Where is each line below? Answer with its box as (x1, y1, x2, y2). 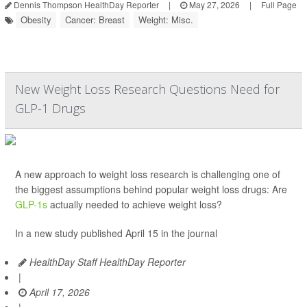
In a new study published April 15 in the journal (15, 226, 217, 240)
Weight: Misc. (138, 13, 193, 26)
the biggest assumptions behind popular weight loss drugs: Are (15, 182, 287, 196)
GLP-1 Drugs (15, 100, 86, 116)
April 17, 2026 (27, 285, 90, 299)
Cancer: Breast (65, 13, 125, 26)
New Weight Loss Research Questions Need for (15, 81, 280, 97)
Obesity (21, 13, 51, 26)
